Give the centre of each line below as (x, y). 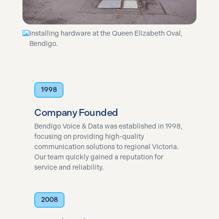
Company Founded (76, 112)
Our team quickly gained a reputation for (99, 157)
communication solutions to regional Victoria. (107, 147)
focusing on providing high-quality (89, 136)
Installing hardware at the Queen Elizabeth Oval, (106, 33)
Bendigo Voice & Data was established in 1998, (109, 126)
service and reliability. (69, 167)
